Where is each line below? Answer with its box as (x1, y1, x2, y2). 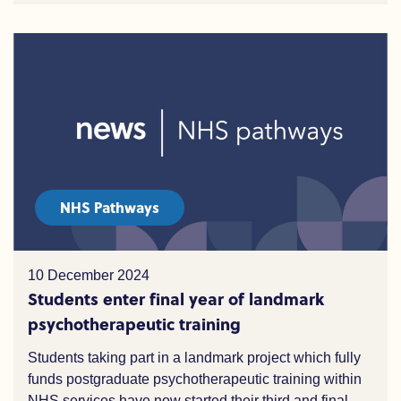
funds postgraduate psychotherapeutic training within (28, 371, 362, 387)
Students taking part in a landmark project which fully (28, 350, 361, 365)
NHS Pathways (60, 197, 159, 218)
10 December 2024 (28, 268, 149, 283)
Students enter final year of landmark (28, 286, 324, 311)
